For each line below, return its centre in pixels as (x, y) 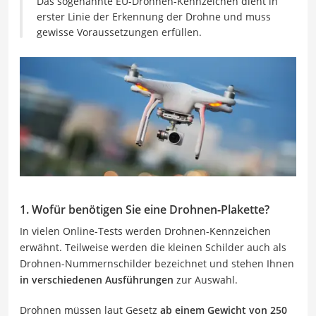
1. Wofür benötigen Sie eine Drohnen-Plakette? (145, 209)
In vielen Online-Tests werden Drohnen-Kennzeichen (145, 231)
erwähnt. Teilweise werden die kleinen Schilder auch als (153, 247)
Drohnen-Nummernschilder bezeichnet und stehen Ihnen (157, 263)
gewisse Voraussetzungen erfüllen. (119, 32)
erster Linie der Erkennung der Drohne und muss (154, 17)
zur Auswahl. (206, 279)
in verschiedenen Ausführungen (97, 279)
